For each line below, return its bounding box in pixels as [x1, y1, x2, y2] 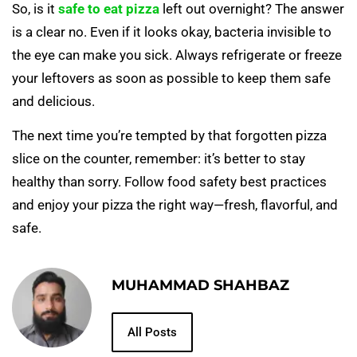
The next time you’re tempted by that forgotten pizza [12, 127, 327, 144]
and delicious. [12, 92, 95, 109]
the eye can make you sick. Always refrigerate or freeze [12, 46, 342, 63]
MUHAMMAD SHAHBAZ [112, 277, 289, 295]
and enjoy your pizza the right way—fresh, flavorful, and [12, 197, 338, 214]
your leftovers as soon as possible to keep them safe [12, 69, 331, 86]
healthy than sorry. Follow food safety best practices [12, 174, 327, 190]
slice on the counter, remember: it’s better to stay [12, 151, 305, 167]
